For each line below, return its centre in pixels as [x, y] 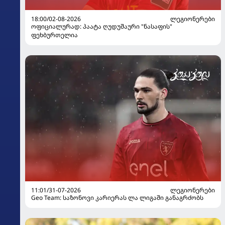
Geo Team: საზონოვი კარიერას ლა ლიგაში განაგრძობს [117, 198]
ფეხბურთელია [54, 35]
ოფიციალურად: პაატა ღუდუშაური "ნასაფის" [102, 26]
